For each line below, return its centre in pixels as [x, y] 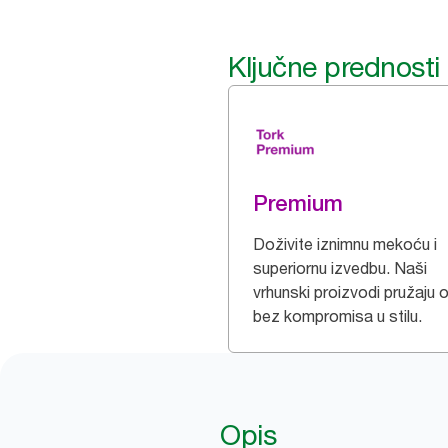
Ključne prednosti [334, 67]
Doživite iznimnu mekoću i [345, 244]
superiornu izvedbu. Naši [340, 268]
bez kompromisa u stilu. [337, 316]
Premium [298, 203]
